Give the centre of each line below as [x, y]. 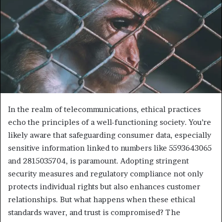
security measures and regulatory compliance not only [106, 174]
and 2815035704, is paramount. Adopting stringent [98, 161]
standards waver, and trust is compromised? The [94, 212]
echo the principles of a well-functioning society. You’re [110, 122]
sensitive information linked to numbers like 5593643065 [110, 148]
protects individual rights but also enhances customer [104, 187]
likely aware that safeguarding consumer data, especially [110, 135]
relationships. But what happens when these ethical [102, 199]
